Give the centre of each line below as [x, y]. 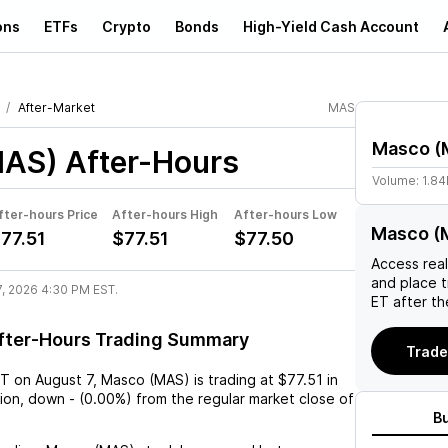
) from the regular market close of [240, 398]
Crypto [126, 26]
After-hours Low [285, 214]
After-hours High [165, 214]
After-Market [56, 107]
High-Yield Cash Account [331, 26]
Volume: [397, 180]
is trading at [234, 379]
